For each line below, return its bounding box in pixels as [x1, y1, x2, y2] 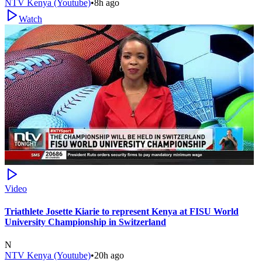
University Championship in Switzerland [5, 217, 166, 227]
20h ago [94, 250, 124, 261]
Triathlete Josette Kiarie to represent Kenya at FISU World [5, 206, 239, 217]
